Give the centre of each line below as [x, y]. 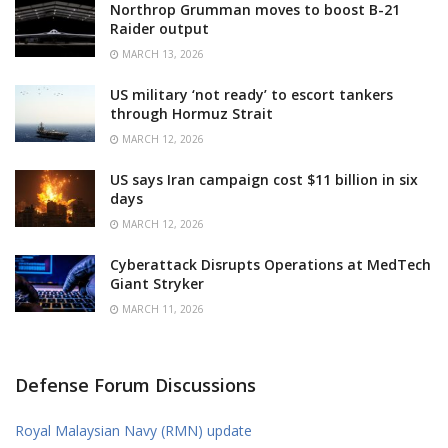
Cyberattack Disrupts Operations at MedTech [270, 264]
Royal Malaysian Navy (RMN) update [133, 430]
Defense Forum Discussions [135, 384]
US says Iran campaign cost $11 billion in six [264, 179]
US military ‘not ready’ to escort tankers [251, 94]
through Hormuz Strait [191, 113]
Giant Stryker [157, 283]
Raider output [159, 28]
